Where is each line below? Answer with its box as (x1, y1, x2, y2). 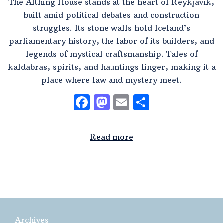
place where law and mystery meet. (41, 74, 182, 85)
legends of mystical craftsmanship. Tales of (25, 48, 198, 59)
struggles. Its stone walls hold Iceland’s (33, 22, 190, 33)
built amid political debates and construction (24, 9, 199, 20)
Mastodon (110, 92, 185, 112)
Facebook (90, 92, 162, 112)
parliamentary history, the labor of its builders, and (9, 35, 214, 46)
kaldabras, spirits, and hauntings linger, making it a (7, 61, 216, 72)
